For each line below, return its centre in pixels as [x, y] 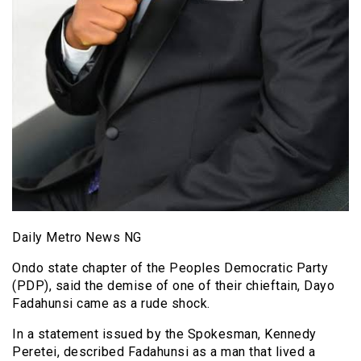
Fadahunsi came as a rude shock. [111, 303]
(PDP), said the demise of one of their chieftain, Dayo [173, 285]
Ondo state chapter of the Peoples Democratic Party [170, 268]
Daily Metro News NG [77, 237]
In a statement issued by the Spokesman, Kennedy [164, 334]
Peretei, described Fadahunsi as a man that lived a [164, 351]
